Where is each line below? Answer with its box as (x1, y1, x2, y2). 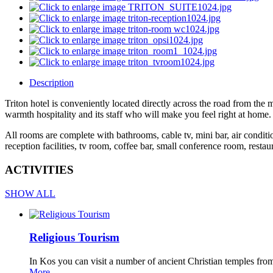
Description (29, 77, 74, 88)
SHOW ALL (5, 188, 55, 199)
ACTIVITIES (5, 163, 74, 177)
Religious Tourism (29, 231, 119, 244)
